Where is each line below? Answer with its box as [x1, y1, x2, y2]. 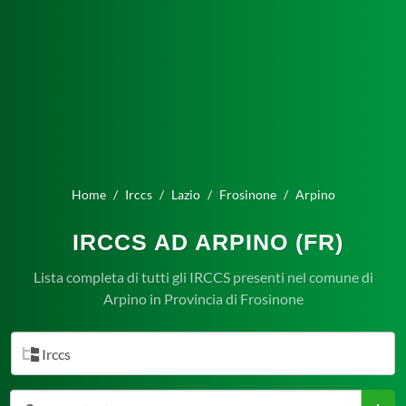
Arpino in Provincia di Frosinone [102, 290, 304, 307]
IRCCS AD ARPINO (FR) [72, 229, 343, 255]
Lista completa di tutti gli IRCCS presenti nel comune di [33, 268, 373, 285]
